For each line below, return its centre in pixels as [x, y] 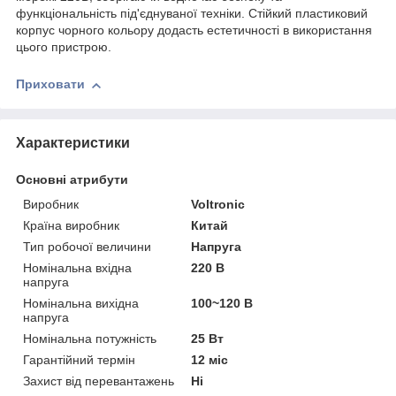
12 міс [210, 359]
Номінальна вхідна [77, 267]
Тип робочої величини [87, 246]
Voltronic [218, 204]
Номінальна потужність [90, 338]
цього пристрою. [64, 47]
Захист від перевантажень [99, 381]
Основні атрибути [72, 179]
